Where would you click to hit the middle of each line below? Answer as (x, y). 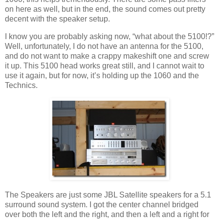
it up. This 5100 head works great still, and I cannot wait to (105, 66)
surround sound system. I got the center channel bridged (102, 204)
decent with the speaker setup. (57, 19)
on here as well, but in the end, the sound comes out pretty (105, 9)
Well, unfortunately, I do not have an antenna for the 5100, (104, 46)
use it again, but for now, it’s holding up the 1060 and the (102, 76)
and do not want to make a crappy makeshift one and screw (107, 56)
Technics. (21, 86)
